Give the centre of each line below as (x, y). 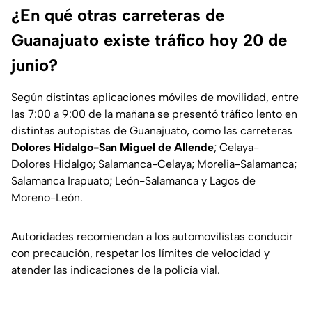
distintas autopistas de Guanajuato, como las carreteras (152, 131)
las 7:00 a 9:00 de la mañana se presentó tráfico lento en (154, 114)
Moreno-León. (47, 198)
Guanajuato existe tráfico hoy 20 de (149, 40)
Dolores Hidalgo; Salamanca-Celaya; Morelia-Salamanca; (154, 164)
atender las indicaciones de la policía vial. (116, 270)
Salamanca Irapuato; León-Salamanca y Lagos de (133, 181)
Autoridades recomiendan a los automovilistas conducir (152, 237)
